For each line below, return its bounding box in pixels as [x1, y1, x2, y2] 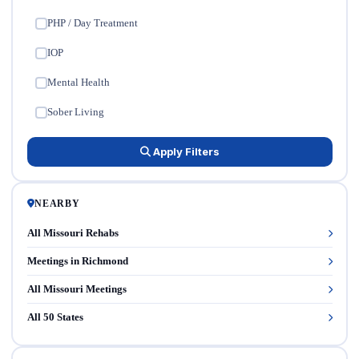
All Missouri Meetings [26, 282, 127, 295]
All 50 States [26, 310, 83, 323]
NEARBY [34, 197, 80, 209]
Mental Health [47, 76, 110, 88]
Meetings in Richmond [26, 254, 128, 267]
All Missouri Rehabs [26, 226, 119, 239]
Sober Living [47, 106, 104, 118]
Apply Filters [150, 144, 220, 158]
